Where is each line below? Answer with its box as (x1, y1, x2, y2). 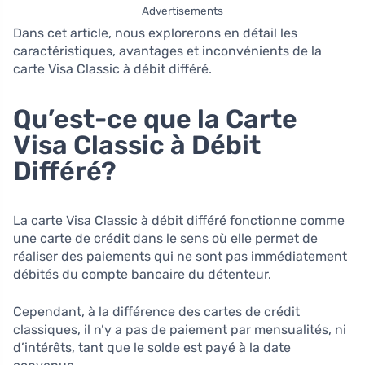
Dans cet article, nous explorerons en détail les (13, 25, 297, 42)
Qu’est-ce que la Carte (13, 103, 297, 135)
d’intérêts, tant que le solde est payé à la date (13, 340, 291, 356)
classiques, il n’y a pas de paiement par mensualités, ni (13, 322, 346, 338)
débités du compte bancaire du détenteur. (13, 266, 271, 283)
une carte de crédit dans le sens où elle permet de (13, 231, 318, 247)
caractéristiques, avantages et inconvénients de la (13, 43, 322, 59)
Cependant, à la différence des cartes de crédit (13, 304, 300, 320)
